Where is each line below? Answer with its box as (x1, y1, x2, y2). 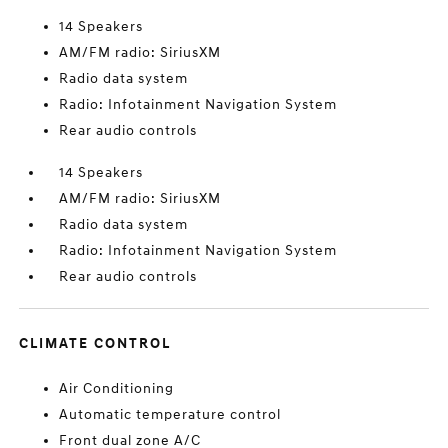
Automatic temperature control (59, 406, 282, 423)
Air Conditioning (59, 380, 175, 397)
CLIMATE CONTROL (19, 335, 172, 352)
